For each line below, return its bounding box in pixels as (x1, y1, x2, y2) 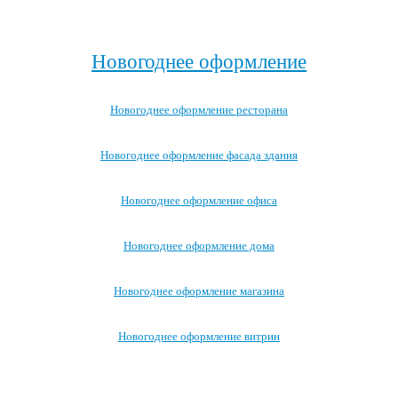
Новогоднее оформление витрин (118, 330, 280, 343)
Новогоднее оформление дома (123, 239, 275, 252)
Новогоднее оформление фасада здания (100, 148, 298, 162)
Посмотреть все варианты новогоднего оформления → (62, 369, 336, 382)
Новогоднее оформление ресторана (110, 103, 288, 116)
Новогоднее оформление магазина (114, 284, 284, 298)
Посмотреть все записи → (134, 12, 264, 25)
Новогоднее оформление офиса (121, 194, 277, 207)
